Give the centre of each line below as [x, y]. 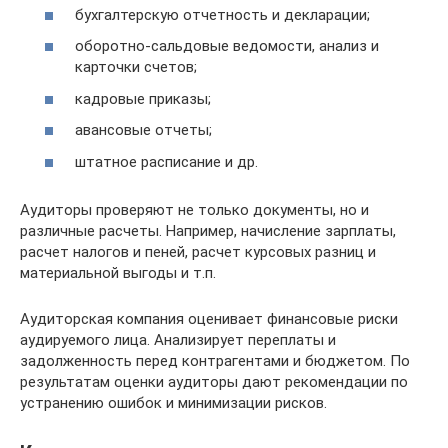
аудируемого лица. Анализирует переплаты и [178, 339]
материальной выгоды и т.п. [118, 272]
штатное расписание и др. [166, 161]
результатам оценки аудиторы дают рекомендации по [214, 381]
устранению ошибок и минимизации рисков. [173, 402]
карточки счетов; [136, 67]
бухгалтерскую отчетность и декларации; [222, 14]
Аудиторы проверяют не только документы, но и [194, 209]
